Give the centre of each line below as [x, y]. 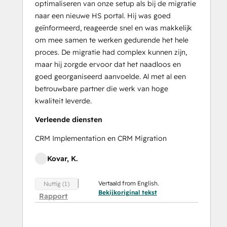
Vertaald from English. [128, 183]
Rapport [53, 196]
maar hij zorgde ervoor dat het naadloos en [108, 65]
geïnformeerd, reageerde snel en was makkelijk [113, 28]
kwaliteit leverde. [63, 101]
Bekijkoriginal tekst [127, 193]
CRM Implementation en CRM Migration [101, 139]
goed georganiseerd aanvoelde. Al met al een [110, 77]
